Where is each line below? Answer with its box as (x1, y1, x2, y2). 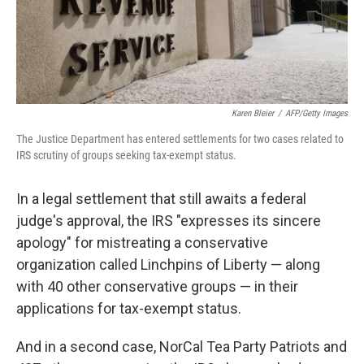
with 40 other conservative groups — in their (16, 277, 298, 295)
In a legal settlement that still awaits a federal (16, 189, 306, 207)
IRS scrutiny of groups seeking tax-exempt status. (16, 148, 236, 162)
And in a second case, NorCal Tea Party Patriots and (16, 337, 347, 355)
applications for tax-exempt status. (16, 299, 241, 317)
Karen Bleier (232, 107, 274, 119)
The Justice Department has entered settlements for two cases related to (16, 132, 344, 145)
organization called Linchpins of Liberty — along (16, 255, 320, 273)
